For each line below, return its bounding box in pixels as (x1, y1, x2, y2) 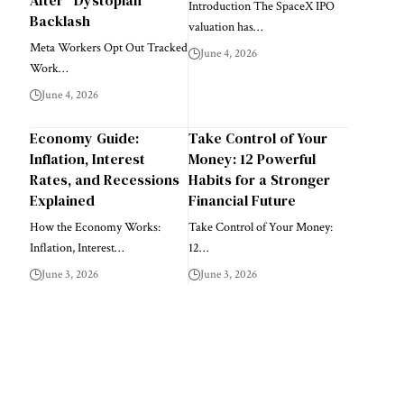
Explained (29, 189, 95, 210)
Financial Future (188, 189, 297, 210)
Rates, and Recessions (29, 169, 179, 189)
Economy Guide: (29, 127, 139, 148)
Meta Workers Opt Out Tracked (29, 39, 188, 56)
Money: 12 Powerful (188, 148, 317, 169)
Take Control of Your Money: (188, 218, 334, 235)
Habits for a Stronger (188, 169, 331, 189)
